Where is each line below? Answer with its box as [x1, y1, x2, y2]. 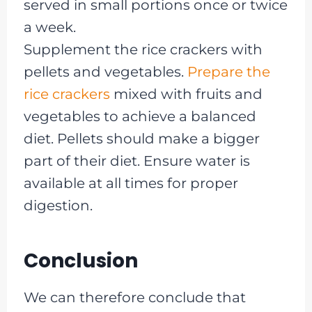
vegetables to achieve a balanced [23, 107, 256, 125]
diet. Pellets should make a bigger [23, 130, 260, 147]
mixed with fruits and [109, 85, 263, 102]
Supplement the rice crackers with [23, 40, 263, 58]
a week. [23, 18, 76, 36]
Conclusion [23, 247, 138, 274]
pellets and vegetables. [23, 63, 187, 80]
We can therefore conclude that [23, 288, 246, 306]
